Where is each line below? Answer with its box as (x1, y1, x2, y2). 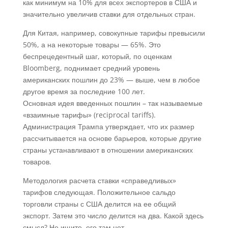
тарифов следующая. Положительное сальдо (22, 187, 176, 197)
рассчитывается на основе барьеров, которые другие (22, 133, 202, 143)
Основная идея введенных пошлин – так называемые (22, 98, 203, 108)
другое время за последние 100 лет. (22, 87, 145, 96)
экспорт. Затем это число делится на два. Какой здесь (22, 211, 204, 220)
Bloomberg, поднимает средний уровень (22, 63, 160, 73)
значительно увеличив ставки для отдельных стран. (22, 9, 195, 19)
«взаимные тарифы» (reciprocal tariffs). (22, 110, 156, 120)
